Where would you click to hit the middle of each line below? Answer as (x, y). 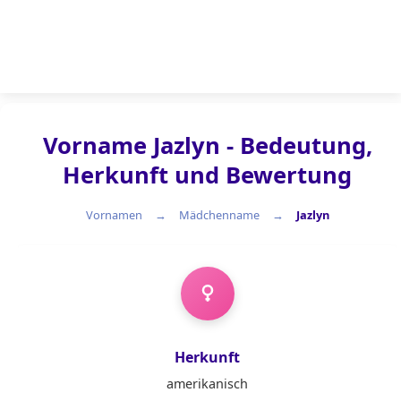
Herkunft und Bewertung (207, 175)
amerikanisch (207, 384)
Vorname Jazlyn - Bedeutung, (207, 145)
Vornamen (114, 214)
